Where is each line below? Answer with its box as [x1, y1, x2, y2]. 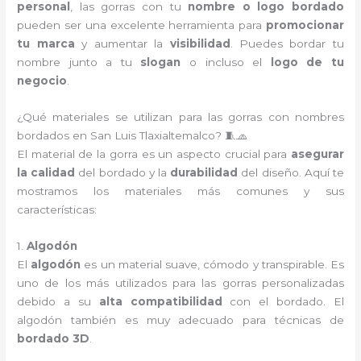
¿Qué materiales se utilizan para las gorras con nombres [17, 110, 344, 123]
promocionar [265, 19, 344, 31]
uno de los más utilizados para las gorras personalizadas [17, 276, 344, 289]
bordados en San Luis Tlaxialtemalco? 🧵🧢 [17, 128, 248, 142]
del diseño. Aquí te [238, 165, 344, 179]
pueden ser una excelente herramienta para [17, 19, 266, 31]
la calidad [17, 165, 76, 179]
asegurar [290, 147, 344, 160]
